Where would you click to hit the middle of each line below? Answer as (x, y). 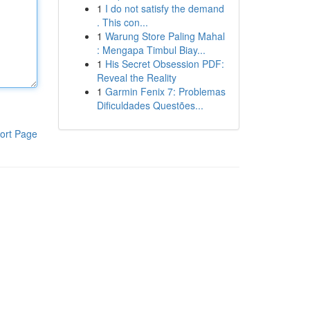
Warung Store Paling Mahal (165, 36)
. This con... (122, 22)
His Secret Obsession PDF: (164, 64)
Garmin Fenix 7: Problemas (165, 91)
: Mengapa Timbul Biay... (151, 50)
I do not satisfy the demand (164, 8)
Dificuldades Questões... (150, 105)
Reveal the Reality (136, 77)
